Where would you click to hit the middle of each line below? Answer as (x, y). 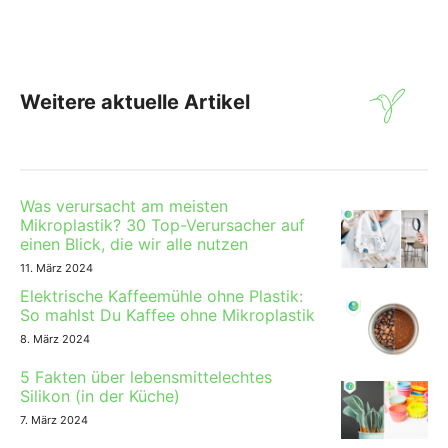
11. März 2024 (56, 268)
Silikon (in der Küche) (100, 396)
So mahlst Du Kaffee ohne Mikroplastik (167, 315)
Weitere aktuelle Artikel (135, 102)
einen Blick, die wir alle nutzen (134, 244)
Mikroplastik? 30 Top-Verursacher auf (162, 225)
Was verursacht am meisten (124, 206)
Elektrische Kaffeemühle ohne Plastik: (161, 296)
